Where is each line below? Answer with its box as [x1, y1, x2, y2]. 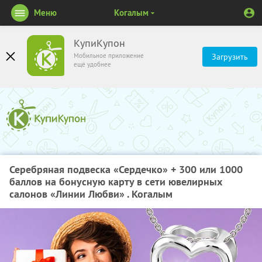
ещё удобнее [74, 60, 111, 68]
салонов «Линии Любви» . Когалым [9, 187, 173, 201]
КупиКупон [74, 37, 125, 50]
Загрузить [212, 51, 248, 62]
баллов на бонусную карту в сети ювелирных [9, 175, 222, 188]
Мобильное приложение [74, 51, 144, 60]
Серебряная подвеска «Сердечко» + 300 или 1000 [9, 163, 243, 176]
